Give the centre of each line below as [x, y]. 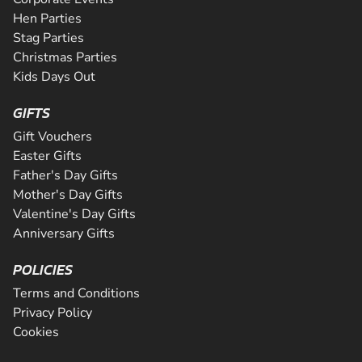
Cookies [36, 332]
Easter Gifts [47, 156]
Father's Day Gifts [65, 175]
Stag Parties [48, 38]
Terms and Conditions [76, 293]
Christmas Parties [65, 57]
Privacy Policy [53, 313]
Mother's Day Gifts [68, 195]
